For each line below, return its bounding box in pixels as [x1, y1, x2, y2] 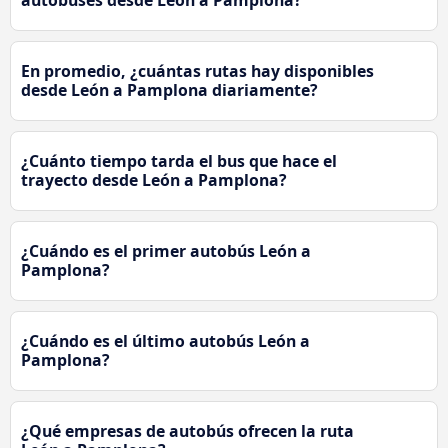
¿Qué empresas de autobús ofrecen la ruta [21, 420, 354, 443]
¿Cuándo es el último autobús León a [21, 330, 310, 353]
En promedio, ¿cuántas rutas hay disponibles [21, 60, 374, 83]
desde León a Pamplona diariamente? [21, 79, 318, 102]
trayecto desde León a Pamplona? [21, 169, 287, 192]
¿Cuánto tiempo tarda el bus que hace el [21, 150, 337, 173]
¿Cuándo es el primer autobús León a [21, 240, 311, 263]
